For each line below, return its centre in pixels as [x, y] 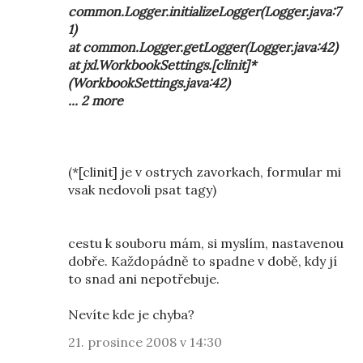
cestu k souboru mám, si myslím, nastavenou [206, 243]
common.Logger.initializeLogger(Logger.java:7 [204, 11]
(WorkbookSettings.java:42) [149, 83]
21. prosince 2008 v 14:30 [145, 342]
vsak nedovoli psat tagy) [142, 190]
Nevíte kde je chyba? [131, 314]
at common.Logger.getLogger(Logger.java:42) [203, 47]
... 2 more [96, 100]
